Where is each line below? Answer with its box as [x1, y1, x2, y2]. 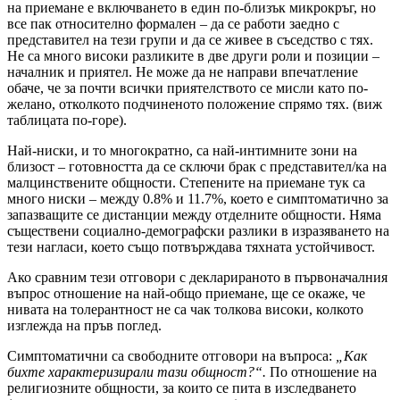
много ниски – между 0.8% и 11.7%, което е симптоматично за [7, 191, 388, 207]
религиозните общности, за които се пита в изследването [7, 380, 356, 396]
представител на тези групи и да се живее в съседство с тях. [7, 32, 373, 48]
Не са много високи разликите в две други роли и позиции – [7, 48, 379, 64]
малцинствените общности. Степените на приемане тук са [7, 175, 365, 191]
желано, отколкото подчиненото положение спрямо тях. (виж [7, 96, 382, 112]
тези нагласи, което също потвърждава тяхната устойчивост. [7, 239, 375, 255]
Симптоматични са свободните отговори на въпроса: [7, 348, 336, 364]
